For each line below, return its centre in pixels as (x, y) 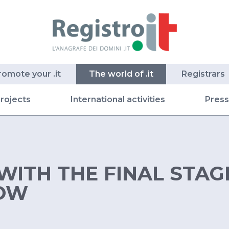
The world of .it (121, 74)
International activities (118, 100)
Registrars (203, 74)
